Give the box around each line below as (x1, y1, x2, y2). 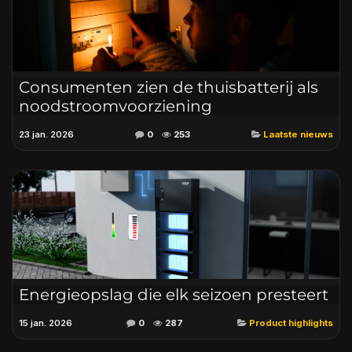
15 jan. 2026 (19, 317, 72, 328)
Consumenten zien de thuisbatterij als (19, 78, 318, 97)
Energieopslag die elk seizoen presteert (19, 284, 328, 304)
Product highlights (249, 317, 333, 328)
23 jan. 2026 (19, 129, 74, 141)
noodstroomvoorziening (19, 97, 212, 116)
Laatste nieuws (263, 129, 333, 141)
